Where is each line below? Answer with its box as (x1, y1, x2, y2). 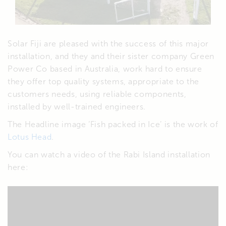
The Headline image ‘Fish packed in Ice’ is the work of (8, 120, 218, 129)
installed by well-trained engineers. (8, 102, 146, 111)
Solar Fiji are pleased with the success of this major (8, 39, 209, 48)
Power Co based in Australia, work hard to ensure (8, 65, 202, 74)
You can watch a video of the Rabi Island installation (8, 150, 210, 159)
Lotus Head (8, 133, 52, 142)
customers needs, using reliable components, (8, 90, 187, 99)
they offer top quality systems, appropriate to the (8, 77, 200, 86)
